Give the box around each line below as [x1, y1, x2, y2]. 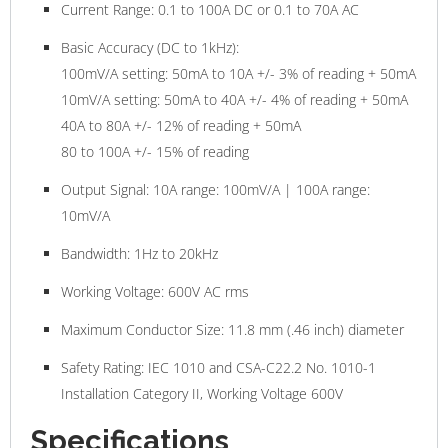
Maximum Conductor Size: [61, 320, 224, 340]
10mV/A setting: [61, 90, 160, 110]
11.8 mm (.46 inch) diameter [224, 320, 404, 340]
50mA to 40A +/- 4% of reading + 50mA [160, 90, 408, 110]
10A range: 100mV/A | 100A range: [149, 180, 370, 200]
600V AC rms [164, 282, 249, 302]
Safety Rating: [61, 358, 144, 378]
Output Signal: [61, 180, 149, 200]
